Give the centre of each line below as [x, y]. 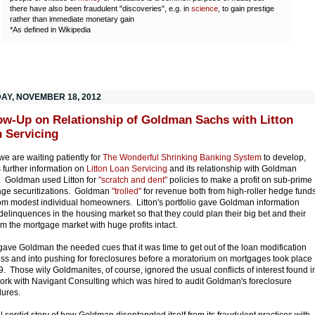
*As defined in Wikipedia [50, 29]
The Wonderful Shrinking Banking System [182, 157]
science [205, 8]
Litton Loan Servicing [127, 168]
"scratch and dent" [133, 180]
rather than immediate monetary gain [72, 19]
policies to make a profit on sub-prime [240, 180]
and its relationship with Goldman [232, 168]
